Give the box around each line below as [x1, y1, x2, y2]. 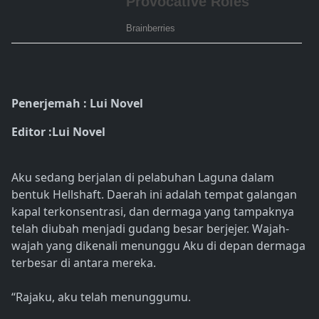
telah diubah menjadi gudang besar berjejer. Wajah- [11, 221, 289, 237]
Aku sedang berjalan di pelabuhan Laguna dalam [11, 169, 274, 186]
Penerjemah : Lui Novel [11, 95, 143, 112]
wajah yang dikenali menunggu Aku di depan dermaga [11, 238, 305, 254]
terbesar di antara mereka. [11, 255, 156, 271]
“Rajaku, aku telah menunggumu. [11, 289, 191, 305]
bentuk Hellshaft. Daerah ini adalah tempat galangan [11, 187, 297, 203]
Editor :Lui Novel [11, 124, 105, 140]
